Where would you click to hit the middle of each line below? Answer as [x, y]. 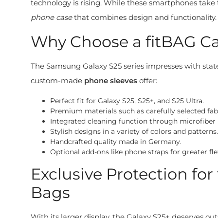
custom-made [57, 81]
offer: [147, 81]
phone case [51, 17]
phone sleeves [111, 81]
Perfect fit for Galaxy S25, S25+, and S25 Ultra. [127, 101]
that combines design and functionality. [144, 17]
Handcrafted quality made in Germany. [116, 142]
